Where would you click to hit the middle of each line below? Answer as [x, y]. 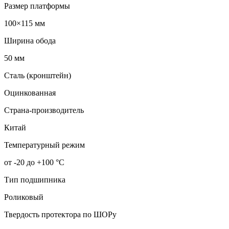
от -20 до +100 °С [34, 163]
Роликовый [24, 197]
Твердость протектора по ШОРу [60, 215]
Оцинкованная [30, 93]
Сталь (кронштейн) [38, 76]
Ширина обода [30, 41]
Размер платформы [37, 6]
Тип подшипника [35, 180]
